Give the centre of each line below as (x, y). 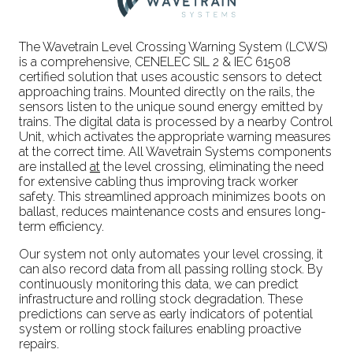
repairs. (41, 344)
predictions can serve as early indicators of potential (166, 314)
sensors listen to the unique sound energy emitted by (171, 106)
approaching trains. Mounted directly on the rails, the (167, 91)
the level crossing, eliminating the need (212, 166)
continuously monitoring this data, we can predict (159, 284)
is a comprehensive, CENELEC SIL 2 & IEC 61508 (155, 61)
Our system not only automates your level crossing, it (171, 254)
